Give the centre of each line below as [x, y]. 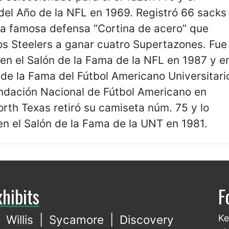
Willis [21, 220]
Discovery [147, 220]
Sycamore [78, 220]
